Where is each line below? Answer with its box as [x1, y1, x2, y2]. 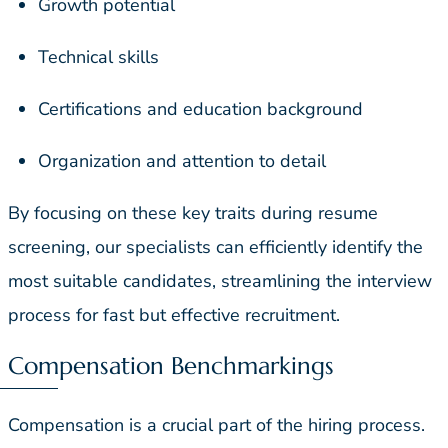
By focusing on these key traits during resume [8, 200, 378, 225]
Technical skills [38, 44, 159, 69]
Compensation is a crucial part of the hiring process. [8, 413, 425, 438]
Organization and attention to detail [38, 148, 326, 173]
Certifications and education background [38, 96, 363, 121]
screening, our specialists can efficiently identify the [8, 234, 423, 259]
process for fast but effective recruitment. [8, 302, 350, 327]
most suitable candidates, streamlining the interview [8, 268, 432, 293]
